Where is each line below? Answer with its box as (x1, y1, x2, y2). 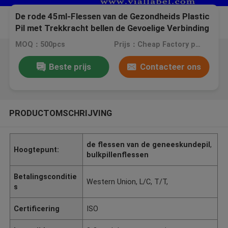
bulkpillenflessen (87, 150, 149, 159)
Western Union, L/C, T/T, (87, 177, 168, 186)
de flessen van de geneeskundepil (87, 140, 211, 149)
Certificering (14, 204, 60, 213)
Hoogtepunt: (14, 145, 60, 154)
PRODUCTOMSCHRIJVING (9, 107, 112, 118)
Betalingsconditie (14, 172, 77, 181)
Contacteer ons (139, 61, 201, 72)
